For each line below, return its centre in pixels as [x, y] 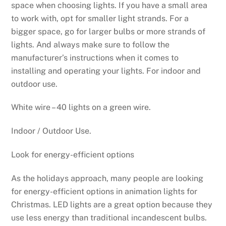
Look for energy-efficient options [73, 155]
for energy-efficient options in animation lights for [104, 191]
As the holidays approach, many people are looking [107, 178]
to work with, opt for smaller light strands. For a [100, 18]
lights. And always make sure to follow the [91, 44]
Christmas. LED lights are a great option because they [112, 204]
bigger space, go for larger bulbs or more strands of [108, 31]
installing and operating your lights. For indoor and [106, 71]
